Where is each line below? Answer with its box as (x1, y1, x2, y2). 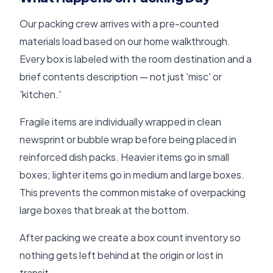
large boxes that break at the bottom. (19, 203, 190, 216)
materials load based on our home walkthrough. (19, 34, 230, 48)
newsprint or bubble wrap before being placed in (19, 132, 236, 146)
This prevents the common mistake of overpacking (19, 185, 246, 199)
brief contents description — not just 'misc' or (19, 69, 222, 83)
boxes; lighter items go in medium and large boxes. (19, 168, 244, 181)
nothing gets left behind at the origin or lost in (19, 248, 223, 261)
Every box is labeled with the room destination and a (19, 52, 252, 65)
